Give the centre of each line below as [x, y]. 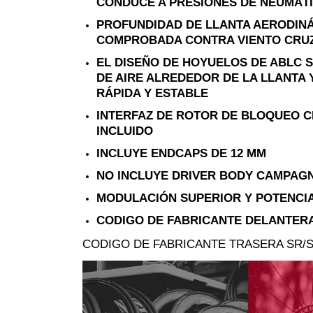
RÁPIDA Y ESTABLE [152, 93]
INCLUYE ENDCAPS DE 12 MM [181, 153]
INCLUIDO [125, 130]
